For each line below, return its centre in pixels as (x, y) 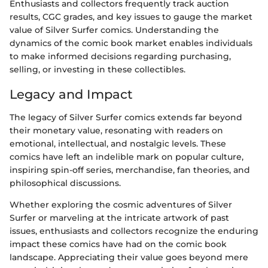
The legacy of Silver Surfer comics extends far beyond (126, 117)
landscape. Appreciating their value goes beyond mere (129, 257)
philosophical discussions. (65, 183)
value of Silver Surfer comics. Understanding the (114, 30)
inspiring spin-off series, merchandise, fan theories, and (130, 170)
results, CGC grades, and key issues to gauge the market (131, 17)
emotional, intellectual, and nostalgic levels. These (118, 143)
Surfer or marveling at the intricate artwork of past (119, 217)
